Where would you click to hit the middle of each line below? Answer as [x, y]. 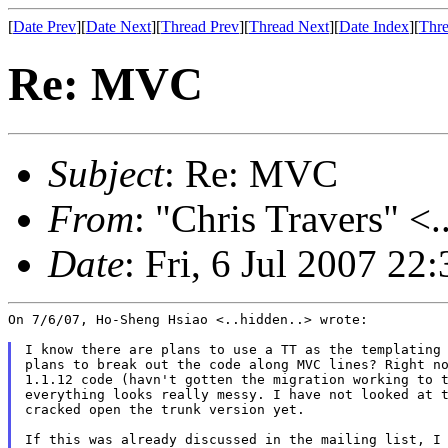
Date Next [118, 26]
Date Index [374, 26]
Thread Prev [200, 26]
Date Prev [44, 26]
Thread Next [289, 26]
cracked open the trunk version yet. [164, 409]
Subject [106, 173]
